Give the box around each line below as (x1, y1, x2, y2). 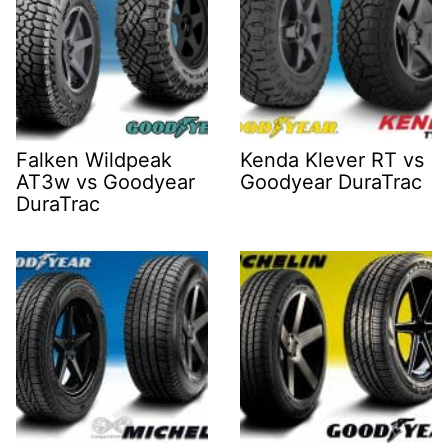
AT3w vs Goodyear (16, 170, 195, 195)
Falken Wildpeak (16, 148, 172, 173)
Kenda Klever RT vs (240, 148, 424, 173)
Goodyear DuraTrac (240, 170, 422, 195)
